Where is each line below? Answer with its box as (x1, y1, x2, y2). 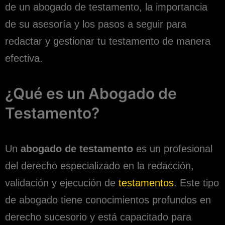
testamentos (119, 177, 174, 188)
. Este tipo (174, 177, 219, 188)
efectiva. (5, 52, 43, 64)
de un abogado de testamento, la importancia (5, 1, 207, 13)
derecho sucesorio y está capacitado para (5, 211, 191, 222)
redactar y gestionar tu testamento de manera (5, 35, 210, 47)
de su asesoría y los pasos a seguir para (5, 18, 186, 30)
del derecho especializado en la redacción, (5, 160, 194, 171)
